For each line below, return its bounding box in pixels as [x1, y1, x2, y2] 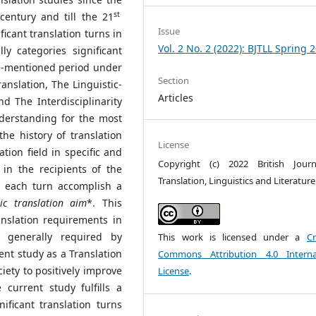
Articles [158, 90, 194, 104]
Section [158, 73, 190, 87]
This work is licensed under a [158, 230, 307, 243]
